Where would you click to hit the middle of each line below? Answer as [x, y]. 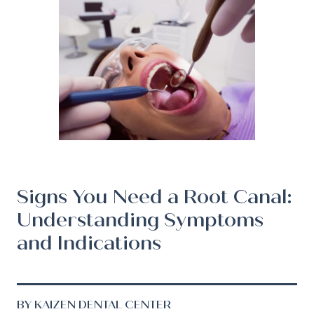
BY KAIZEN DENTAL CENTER [94, 305]
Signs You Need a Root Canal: [154, 197]
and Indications [89, 243]
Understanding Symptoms [140, 220]
